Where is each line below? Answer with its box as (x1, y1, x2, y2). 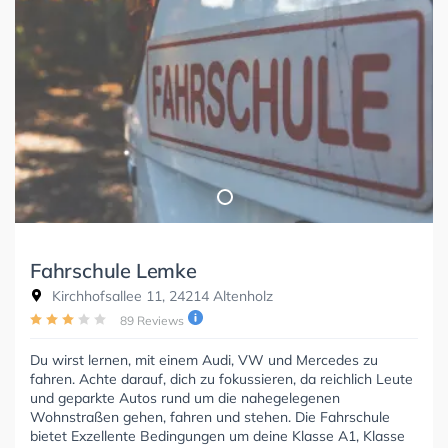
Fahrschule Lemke (30, 257, 197, 283)
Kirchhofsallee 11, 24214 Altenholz (48, 286, 273, 305)
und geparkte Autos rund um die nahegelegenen (30, 388, 340, 407)
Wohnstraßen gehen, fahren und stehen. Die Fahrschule (30, 407, 390, 426)
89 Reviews (120, 312, 184, 328)
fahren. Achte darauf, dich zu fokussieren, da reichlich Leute (30, 369, 413, 388)
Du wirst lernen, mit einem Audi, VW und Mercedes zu (30, 350, 378, 369)
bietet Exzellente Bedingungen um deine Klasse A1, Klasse (30, 426, 405, 445)
